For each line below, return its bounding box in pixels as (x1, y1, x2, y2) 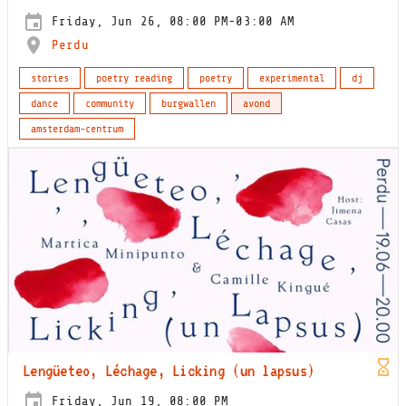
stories (31, 72, 69, 85)
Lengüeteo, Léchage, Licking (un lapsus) (23, 360, 315, 380)
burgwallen (161, 97, 216, 111)
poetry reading (96, 72, 172, 85)
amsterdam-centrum (31, 122, 123, 136)
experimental (259, 72, 324, 85)
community (85, 97, 134, 111)
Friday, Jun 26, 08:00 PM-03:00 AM (44, 14, 295, 29)
